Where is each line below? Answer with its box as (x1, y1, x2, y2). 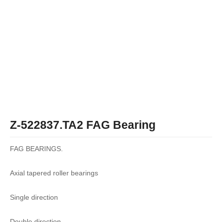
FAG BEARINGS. (10, 145, 63, 153)
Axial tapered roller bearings (10, 169, 98, 177)
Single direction (10, 193, 58, 201)
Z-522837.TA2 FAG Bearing (10, 118, 156, 131)
